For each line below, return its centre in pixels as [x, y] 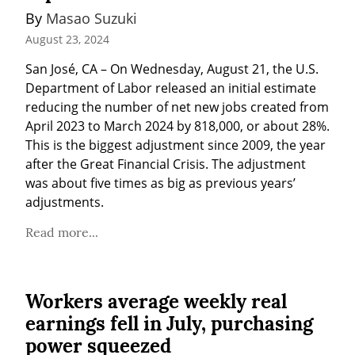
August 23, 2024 [67, 40]
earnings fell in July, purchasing [169, 324]
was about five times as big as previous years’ [160, 183]
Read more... [62, 233]
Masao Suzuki [92, 18]
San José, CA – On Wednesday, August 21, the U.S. [172, 69]
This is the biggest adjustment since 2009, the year [176, 145]
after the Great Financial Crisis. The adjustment [166, 164]
